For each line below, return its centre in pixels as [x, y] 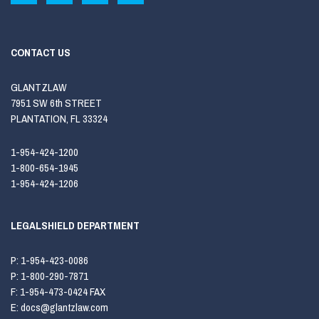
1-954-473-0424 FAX [63, 292]
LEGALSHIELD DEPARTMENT [75, 225]
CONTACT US [41, 52]
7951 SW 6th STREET [56, 103]
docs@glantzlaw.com [66, 307]
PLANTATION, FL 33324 [59, 119]
